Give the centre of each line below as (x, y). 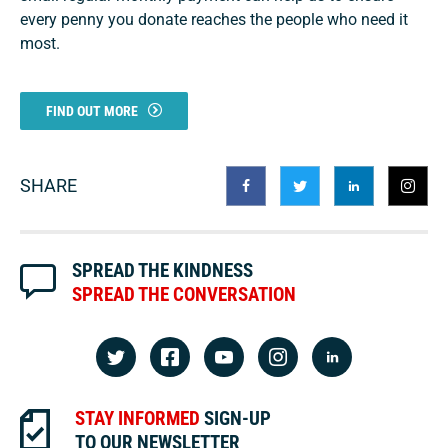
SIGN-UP (235, 418)
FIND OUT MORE (92, 110)
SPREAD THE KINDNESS (162, 270)
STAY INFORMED (137, 418)
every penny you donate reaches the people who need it (214, 19)
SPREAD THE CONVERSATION (184, 294)
